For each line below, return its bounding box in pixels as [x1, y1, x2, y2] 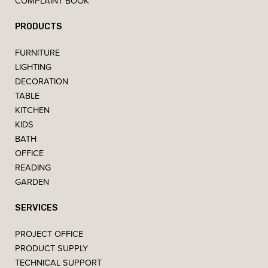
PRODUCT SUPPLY [15, 241, 88, 254]
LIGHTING [15, 60, 51, 73]
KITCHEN [15, 103, 50, 116]
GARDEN [15, 175, 49, 188]
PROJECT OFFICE [15, 227, 83, 240]
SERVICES [15, 202, 58, 213]
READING [15, 160, 51, 173]
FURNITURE [15, 45, 60, 59]
